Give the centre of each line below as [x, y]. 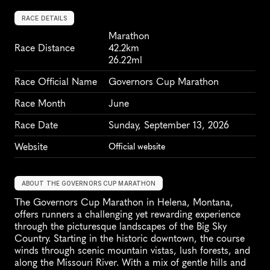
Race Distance [45, 48]
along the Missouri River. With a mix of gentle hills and [130, 262]
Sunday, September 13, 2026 [169, 125]
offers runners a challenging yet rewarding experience [127, 214]
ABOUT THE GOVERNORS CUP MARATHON [89, 183]
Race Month [40, 103]
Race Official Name [56, 82]
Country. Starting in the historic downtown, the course [130, 238]
